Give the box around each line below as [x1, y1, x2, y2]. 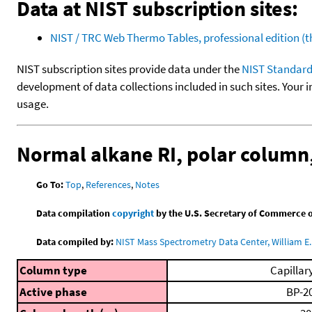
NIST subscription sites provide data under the [17, 61, 242, 77]
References [86, 178, 132, 191]
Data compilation [36, 206, 113, 219]
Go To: [36, 178, 64, 191]
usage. [17, 95, 49, 111]
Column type [19, 263, 87, 278]
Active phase [19, 284, 87, 299]
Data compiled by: [36, 235, 114, 248]
